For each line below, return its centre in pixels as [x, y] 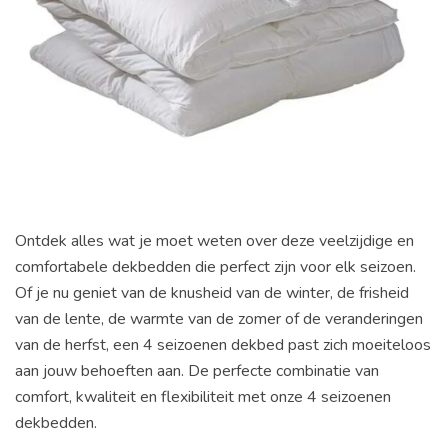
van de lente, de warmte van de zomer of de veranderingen [219, 318]
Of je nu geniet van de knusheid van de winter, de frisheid [212, 292]
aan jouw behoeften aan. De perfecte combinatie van [197, 370]
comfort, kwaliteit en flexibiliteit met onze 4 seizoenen [203, 396]
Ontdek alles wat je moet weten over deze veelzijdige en [214, 240]
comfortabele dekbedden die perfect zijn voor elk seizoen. [215, 266]
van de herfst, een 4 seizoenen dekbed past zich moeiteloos [223, 344]
